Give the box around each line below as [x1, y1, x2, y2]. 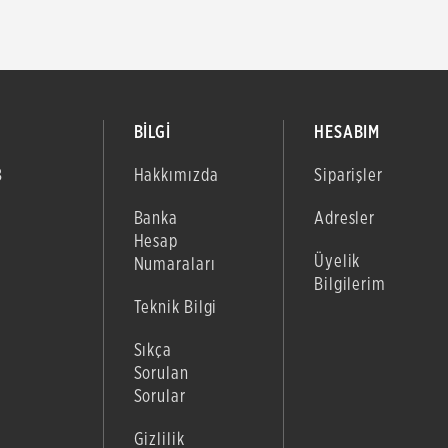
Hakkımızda [133, 164, 219, 186]
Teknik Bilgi [133, 296, 218, 318]
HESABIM [313, 121, 381, 143]
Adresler [313, 207, 376, 229]
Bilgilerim [313, 273, 386, 295]
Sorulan [133, 362, 189, 384]
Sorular [133, 385, 186, 407]
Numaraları [133, 253, 216, 275]
